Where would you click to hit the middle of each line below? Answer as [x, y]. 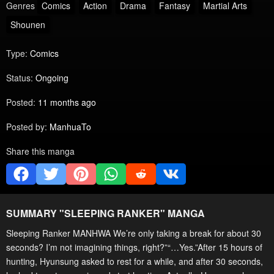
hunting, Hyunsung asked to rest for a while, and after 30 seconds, [135, 261]
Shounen [28, 24]
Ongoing [52, 77]
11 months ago [67, 102]
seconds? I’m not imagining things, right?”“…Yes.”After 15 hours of [134, 247]
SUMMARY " [35, 213]
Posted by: [27, 126]
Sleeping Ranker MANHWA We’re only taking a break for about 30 [134, 233]
